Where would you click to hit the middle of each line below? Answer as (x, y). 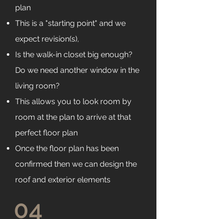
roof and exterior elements (64, 180)
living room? (37, 86)
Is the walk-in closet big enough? (74, 55)
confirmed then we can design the (76, 164)
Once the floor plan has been (67, 148)
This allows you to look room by (73, 101)
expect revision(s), (48, 39)
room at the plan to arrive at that (73, 117)
